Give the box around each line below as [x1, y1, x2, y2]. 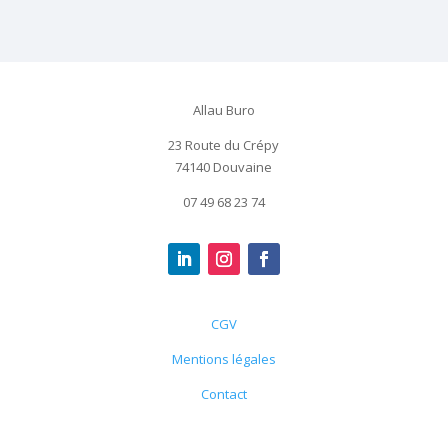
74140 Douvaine [175, 158, 273, 177]
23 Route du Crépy [168, 136, 280, 155]
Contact [200, 385, 247, 404]
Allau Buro [192, 101, 255, 120]
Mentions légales [171, 350, 276, 369]
